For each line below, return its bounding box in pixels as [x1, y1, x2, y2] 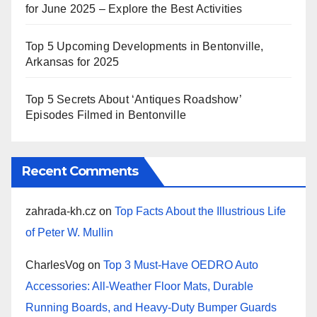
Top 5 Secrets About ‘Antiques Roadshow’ [25, 93, 241, 106]
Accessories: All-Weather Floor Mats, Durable [25, 280, 253, 293]
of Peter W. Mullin [25, 226, 113, 239]
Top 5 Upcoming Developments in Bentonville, [25, 40, 264, 53]
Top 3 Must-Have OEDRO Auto [103, 259, 258, 272]
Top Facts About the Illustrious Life [115, 205, 286, 218]
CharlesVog [25, 259, 85, 272]
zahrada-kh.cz [25, 205, 96, 218]
